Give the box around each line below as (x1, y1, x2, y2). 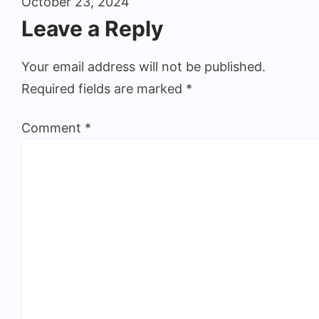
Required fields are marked (21, 80, 186, 96)
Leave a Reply (21, 15, 164, 41)
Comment (21, 120, 85, 135)
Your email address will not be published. (21, 58, 266, 74)
